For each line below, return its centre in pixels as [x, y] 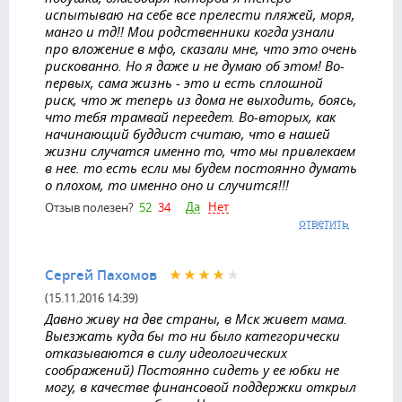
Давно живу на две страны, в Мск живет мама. [196, 319]
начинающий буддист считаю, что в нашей [188, 133]
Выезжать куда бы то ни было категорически [192, 336]
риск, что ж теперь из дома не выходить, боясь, [201, 99]
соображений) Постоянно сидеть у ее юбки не [192, 370]
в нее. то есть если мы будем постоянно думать [201, 167]
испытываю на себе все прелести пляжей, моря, [200, 14]
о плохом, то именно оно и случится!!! [167, 184]
